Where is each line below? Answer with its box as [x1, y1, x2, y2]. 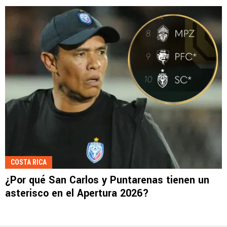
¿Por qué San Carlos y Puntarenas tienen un [5, 172, 209, 187]
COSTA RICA [11, 158, 47, 166]
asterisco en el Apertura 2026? [5, 185, 149, 201]
